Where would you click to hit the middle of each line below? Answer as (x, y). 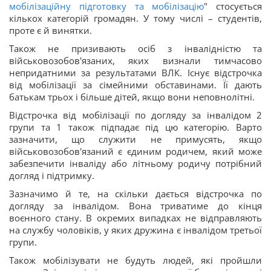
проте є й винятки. (51, 30)
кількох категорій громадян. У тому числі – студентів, (135, 18)
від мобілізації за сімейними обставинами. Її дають (135, 85)
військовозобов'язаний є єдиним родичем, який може (135, 151)
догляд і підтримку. (52, 175)
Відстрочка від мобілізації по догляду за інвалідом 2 (135, 115)
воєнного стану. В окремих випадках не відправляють (135, 218)
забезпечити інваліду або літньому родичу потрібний (135, 163)
